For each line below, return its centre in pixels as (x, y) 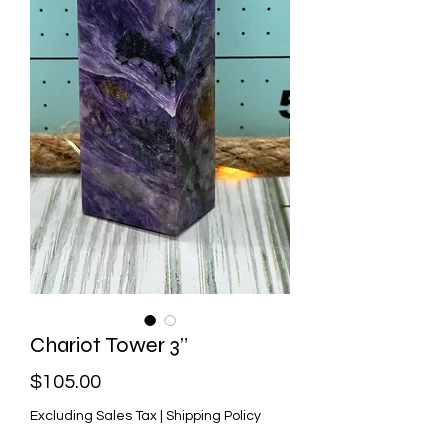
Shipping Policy (213, 415)
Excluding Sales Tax (93, 415)
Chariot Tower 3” (109, 344)
